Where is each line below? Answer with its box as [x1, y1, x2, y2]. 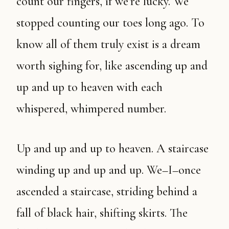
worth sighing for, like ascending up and [16, 58, 208, 73]
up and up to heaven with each [16, 80, 163, 95]
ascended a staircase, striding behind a [16, 184, 197, 199]
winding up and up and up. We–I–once [16, 163, 201, 177]
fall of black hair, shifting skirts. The [16, 205, 188, 220]
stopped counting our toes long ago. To [16, 15, 204, 30]
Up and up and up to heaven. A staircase [16, 141, 25, 156]
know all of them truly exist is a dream [16, 37, 200, 52]
